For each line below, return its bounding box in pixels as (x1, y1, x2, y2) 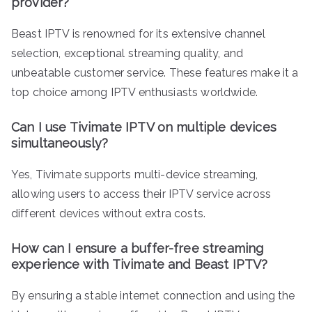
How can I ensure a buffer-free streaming (11, 240, 264, 256)
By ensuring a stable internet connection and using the (11, 288, 295, 302)
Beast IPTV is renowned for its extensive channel (11, 26, 265, 40)
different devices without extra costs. (11, 206, 206, 220)
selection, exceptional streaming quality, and (11, 46, 244, 60)
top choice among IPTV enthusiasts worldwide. (11, 85, 258, 99)
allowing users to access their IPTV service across (11, 187, 272, 201)
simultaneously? (11, 135, 109, 150)
